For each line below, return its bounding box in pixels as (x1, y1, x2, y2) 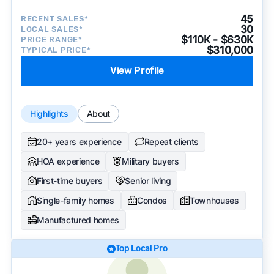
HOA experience (36, 155, 100, 166)
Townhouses (189, 194, 239, 206)
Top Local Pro (115, 243, 168, 254)
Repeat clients (144, 136, 199, 147)
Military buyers (122, 155, 179, 166)
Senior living (125, 175, 171, 186)
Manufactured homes (36, 214, 120, 225)
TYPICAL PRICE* (20, 45, 91, 55)
